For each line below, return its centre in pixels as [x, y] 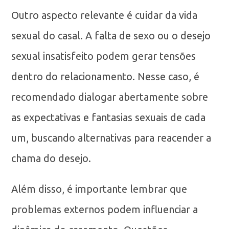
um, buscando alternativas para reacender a [111, 138]
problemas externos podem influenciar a [105, 209]
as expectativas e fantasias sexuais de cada [109, 117]
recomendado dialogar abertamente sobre [110, 97]
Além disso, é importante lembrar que [99, 189]
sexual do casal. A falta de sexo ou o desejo [111, 36]
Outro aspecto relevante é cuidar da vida [105, 15]
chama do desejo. [51, 158]
